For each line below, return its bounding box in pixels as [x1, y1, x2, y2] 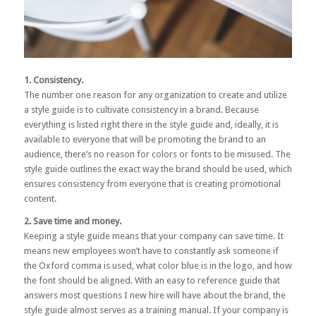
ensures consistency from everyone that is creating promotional [23, 178, 281, 190]
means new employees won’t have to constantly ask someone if [23, 245, 279, 257]
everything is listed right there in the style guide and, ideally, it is [23, 119, 279, 130]
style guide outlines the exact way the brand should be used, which [23, 164, 292, 175]
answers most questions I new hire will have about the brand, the [23, 290, 286, 301]
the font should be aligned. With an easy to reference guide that [23, 275, 280, 286]
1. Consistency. [23, 75, 83, 86]
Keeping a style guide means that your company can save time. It [23, 231, 284, 242]
